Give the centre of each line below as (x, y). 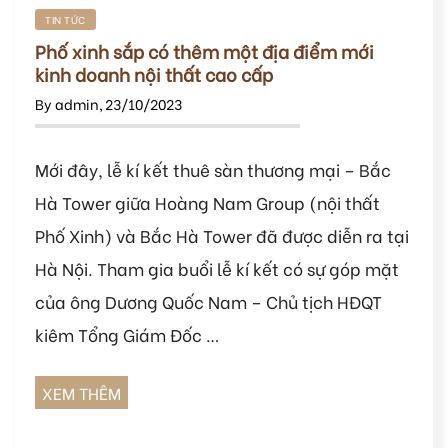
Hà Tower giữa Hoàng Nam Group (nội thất (207, 202)
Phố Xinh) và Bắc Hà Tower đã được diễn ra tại (222, 235)
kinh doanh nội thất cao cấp (154, 74)
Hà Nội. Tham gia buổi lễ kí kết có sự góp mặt (217, 268)
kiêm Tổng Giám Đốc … (127, 334)
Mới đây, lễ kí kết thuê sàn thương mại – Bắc (213, 169)
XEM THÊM (81, 393)
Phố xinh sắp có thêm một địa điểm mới (204, 51)
